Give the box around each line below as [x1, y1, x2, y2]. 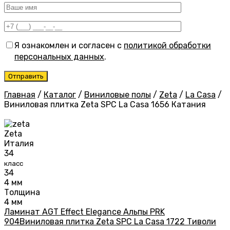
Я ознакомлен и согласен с [14, 41, 124, 51]
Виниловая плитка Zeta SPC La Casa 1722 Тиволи [20, 217, 216, 227]
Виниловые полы [84, 90, 151, 100]
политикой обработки [124, 41, 211, 51]
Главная [4, 90, 35, 100]
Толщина [4, 187, 40, 198]
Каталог [44, 90, 76, 100]
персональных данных [14, 52, 104, 62]
